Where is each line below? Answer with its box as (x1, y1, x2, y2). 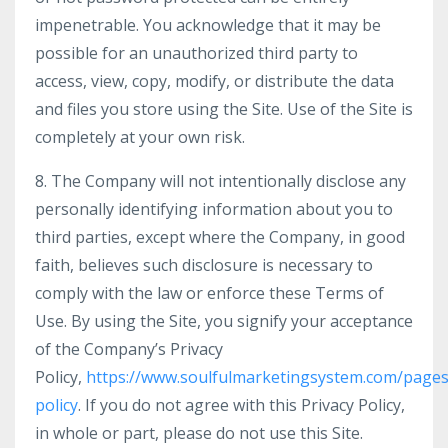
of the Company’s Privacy (35, 338, 223, 360)
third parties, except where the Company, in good (35, 226, 405, 248)
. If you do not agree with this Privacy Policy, (78, 394, 405, 416)
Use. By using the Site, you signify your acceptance (35, 310, 413, 332)
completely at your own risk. (35, 126, 245, 148)
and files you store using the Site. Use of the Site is (35, 98, 413, 120)
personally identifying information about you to (35, 198, 393, 220)
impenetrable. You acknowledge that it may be (35, 14, 381, 36)
